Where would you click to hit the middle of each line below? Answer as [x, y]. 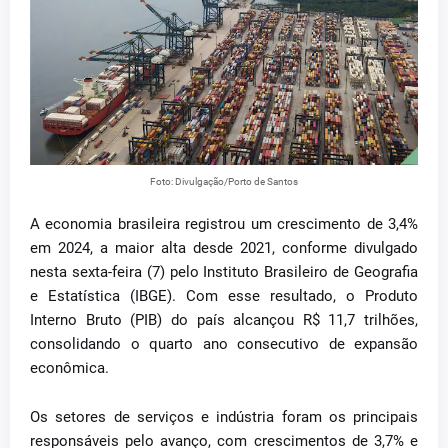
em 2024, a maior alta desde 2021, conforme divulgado [224, 248]
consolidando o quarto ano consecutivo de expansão [224, 344]
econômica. [69, 368]
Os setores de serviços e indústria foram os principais [224, 417]
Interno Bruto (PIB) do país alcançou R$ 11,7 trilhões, [224, 320]
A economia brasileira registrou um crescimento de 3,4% [224, 224]
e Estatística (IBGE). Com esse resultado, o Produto [224, 296]
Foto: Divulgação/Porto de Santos [224, 181]
